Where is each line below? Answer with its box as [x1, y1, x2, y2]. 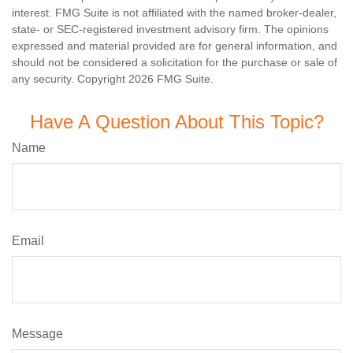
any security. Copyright [12, 72, 128, 86]
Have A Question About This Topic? [29, 111, 324, 133]
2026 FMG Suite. [128, 72, 214, 86]
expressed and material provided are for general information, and [12, 39, 337, 53]
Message [12, 327, 63, 341]
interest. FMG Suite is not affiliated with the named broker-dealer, [12, 6, 336, 20]
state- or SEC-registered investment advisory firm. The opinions [12, 23, 329, 36]
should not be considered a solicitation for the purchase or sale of [12, 56, 337, 69]
